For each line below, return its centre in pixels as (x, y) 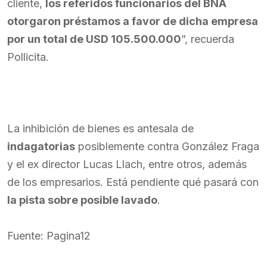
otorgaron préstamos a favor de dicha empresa (133, 21)
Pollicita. (28, 57)
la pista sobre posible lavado (82, 200)
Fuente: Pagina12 (49, 236)
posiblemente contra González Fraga (167, 146)
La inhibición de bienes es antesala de (100, 128)
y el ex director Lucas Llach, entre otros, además (127, 164)
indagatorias (41, 146)
